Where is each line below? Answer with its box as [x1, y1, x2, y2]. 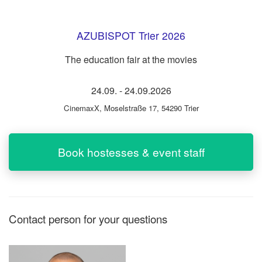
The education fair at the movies [65, 53, 197, 67]
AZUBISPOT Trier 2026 [77, 28, 185, 43]
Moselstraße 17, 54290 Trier [104, 102, 199, 114]
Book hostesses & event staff [57, 144, 205, 160]
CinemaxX [63, 102, 99, 114]
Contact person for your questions [9, 211, 167, 226]
